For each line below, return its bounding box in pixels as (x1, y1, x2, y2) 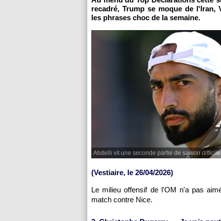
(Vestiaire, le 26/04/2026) (91, 168, 173, 177)
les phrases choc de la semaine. (91, 13, 200, 22)
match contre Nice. (91, 195, 152, 204)
